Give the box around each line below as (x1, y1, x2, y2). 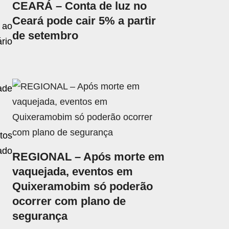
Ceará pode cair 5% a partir (12, 14, 156, 28)
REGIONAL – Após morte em (12, 150, 165, 163)
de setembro (12, 29, 79, 42)
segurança (12, 209, 68, 222)
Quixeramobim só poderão (12, 179, 153, 193)
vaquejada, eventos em (12, 165, 133, 178)
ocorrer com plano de (12, 194, 126, 208)
